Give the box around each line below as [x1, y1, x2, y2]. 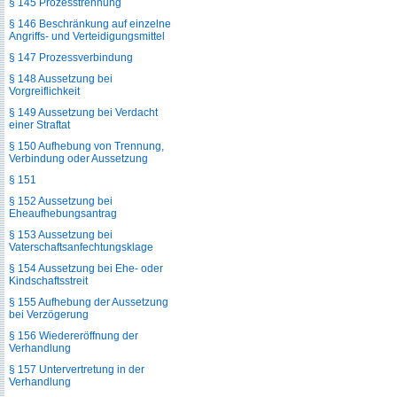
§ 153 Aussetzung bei [9, 229, 113, 241]
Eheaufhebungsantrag [9, 207, 117, 220]
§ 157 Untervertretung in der [9, 363, 144, 376]
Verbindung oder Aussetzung [9, 152, 148, 165]
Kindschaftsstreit [9, 275, 88, 287]
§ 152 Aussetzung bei [9, 195, 113, 207]
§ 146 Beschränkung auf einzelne [9, 18, 171, 30]
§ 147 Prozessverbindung [9, 51, 133, 64]
